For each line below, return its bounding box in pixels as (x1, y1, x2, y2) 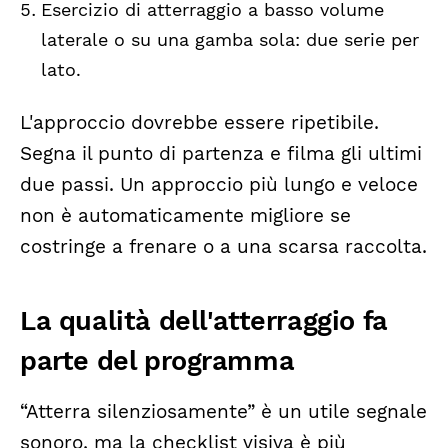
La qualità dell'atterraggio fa (20, 305, 388, 338)
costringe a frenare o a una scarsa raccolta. (20, 235, 427, 258)
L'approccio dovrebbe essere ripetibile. (20, 111, 379, 134)
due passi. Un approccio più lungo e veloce (20, 173, 418, 196)
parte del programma (20, 345, 295, 378)
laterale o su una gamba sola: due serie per (40, 29, 419, 51)
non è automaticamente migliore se (20, 204, 351, 227)
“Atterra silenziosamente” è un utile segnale (20, 401, 427, 424)
